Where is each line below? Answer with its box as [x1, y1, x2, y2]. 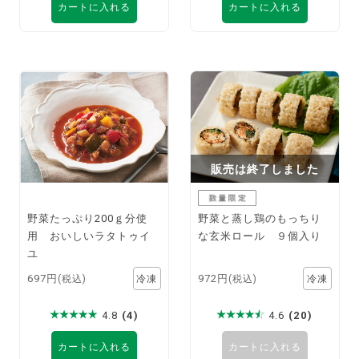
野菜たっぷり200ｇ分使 [27, 212, 148, 225]
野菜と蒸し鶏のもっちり [198, 212, 322, 225]
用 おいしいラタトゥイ [27, 230, 151, 243]
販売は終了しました [210, 162, 319, 175]
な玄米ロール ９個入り [198, 230, 322, 243]
